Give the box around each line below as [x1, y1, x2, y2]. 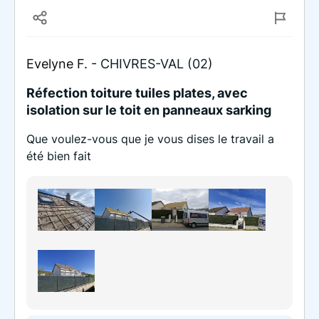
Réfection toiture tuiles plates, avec [26, 85, 248, 100]
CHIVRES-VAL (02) [100, 56, 213, 71]
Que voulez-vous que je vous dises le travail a [26, 131, 274, 146]
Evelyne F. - [26, 56, 100, 71]
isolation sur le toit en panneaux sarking [26, 102, 271, 117]
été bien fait [26, 148, 91, 163]
